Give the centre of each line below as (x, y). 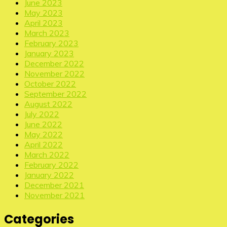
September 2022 (55, 94)
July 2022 (42, 114)
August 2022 (48, 104)
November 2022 (54, 74)
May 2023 (44, 13)
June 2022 (43, 124)
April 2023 (44, 23)
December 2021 (54, 185)
